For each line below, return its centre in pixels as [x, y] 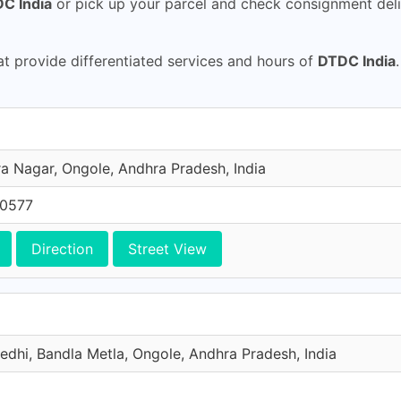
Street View [167, 249]
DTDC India [357, 61]
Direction [62, 249]
